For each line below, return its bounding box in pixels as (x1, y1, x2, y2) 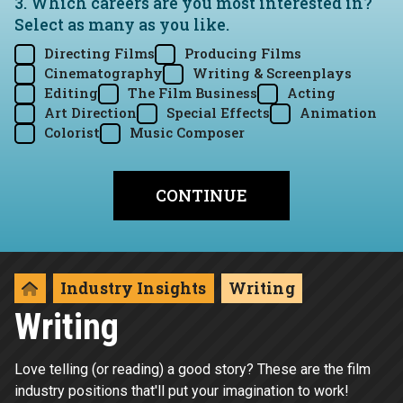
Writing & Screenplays (193, 64, 352, 83)
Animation (300, 103, 377, 122)
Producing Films (184, 44, 301, 63)
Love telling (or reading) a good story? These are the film (14, 361, 371, 379)
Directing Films (44, 44, 155, 63)
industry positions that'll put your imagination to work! (14, 382, 349, 400)
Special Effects (166, 103, 270, 122)
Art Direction (44, 103, 137, 122)
